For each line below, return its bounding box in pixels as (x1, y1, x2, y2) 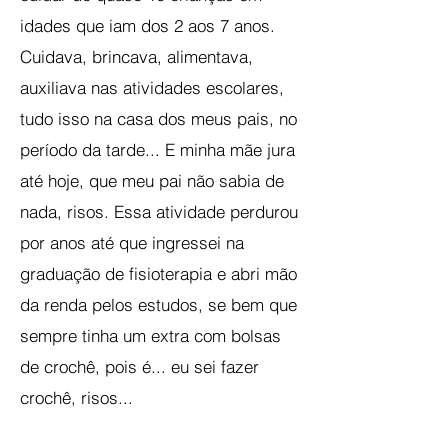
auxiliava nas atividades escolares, (20, 77, 284, 98)
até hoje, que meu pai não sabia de (20, 170, 284, 191)
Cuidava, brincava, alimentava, (20, 46, 253, 67)
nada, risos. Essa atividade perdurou (20, 201, 298, 222)
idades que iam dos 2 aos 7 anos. (20, 15, 275, 36)
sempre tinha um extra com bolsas (20, 325, 281, 346)
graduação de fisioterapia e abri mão (20, 263, 297, 284)
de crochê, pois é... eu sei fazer (20, 356, 259, 377)
